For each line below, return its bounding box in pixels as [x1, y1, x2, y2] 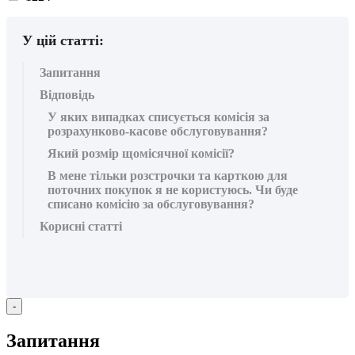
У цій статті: [22, 32, 104, 48]
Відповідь [40, 87, 94, 101]
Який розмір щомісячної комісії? [48, 146, 235, 160]
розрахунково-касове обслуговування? [48, 124, 268, 138]
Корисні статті [40, 219, 122, 233]
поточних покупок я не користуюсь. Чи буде [48, 182, 298, 197]
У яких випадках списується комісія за [48, 109, 269, 124]
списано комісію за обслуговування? [48, 197, 254, 211]
